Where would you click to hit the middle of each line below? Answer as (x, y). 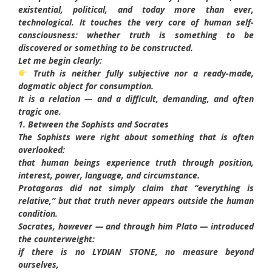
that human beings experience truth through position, (136, 162)
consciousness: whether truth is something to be (136, 35)
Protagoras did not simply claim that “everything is (136, 188)
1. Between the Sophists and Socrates (93, 124)
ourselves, (39, 264)
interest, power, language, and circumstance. (109, 175)
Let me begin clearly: (60, 60)
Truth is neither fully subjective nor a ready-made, (141, 73)
